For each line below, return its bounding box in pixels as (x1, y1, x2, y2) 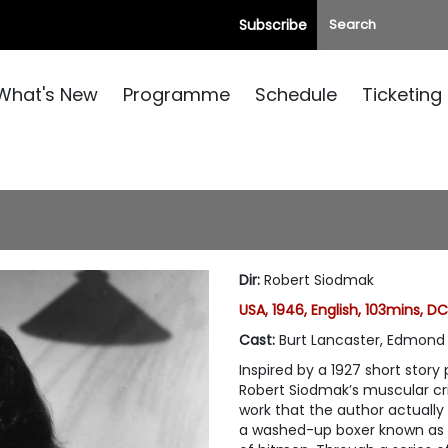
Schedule (255, 82, 337, 107)
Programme (123, 82, 230, 107)
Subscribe (239, 15, 307, 35)
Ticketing (362, 82, 442, 107)
